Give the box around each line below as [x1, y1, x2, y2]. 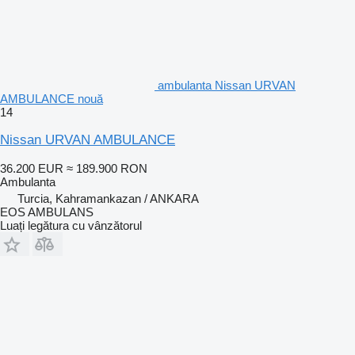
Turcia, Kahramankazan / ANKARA [17, 191, 199, 205]
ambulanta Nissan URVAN [158, 78, 296, 92]
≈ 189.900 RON [67, 161, 147, 175]
